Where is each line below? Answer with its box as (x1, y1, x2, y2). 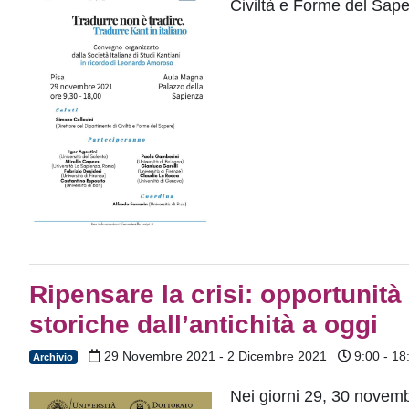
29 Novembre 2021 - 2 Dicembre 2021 (100, 348, 327, 363)
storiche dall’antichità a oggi (29, 309, 378, 339)
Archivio (33, 351, 74, 362)
